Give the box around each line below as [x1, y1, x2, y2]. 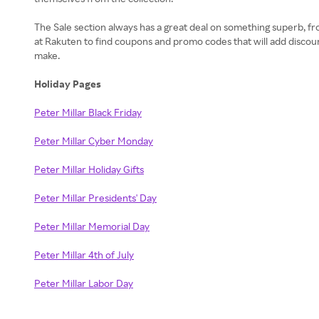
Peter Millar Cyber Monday [34, 135, 153, 147]
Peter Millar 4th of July [34, 249, 134, 261]
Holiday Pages [34, 78, 103, 90]
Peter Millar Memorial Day [34, 220, 150, 232]
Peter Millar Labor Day [34, 277, 133, 289]
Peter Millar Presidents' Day [34, 192, 157, 204]
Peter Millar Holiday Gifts [34, 163, 144, 175]
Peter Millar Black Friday [34, 106, 142, 118]
